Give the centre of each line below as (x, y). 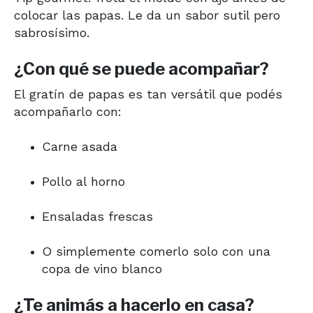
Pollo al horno (83, 181)
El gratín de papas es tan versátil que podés (148, 94)
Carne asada (80, 146)
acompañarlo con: (68, 111)
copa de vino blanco (102, 268)
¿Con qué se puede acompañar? (141, 68)
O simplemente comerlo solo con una (156, 251)
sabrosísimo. (52, 32)
